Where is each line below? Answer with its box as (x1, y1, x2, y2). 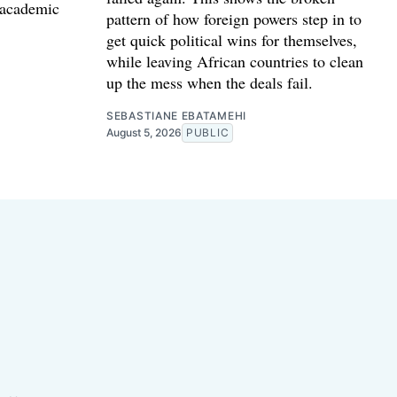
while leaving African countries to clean (106, 51, 363, 73)
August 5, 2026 (106, 126, 182, 140)
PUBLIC (186, 126, 230, 140)
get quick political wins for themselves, (106, 29, 357, 51)
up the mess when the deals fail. (106, 72, 313, 94)
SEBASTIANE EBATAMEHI (106, 109, 246, 123)
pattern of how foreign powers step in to (106, 8, 362, 30)
